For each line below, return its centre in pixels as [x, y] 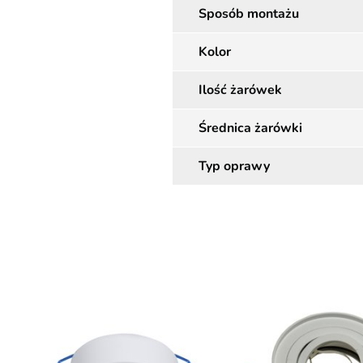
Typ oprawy [234, 166]
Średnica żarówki [250, 128]
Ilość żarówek [240, 90]
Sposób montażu [249, 14]
